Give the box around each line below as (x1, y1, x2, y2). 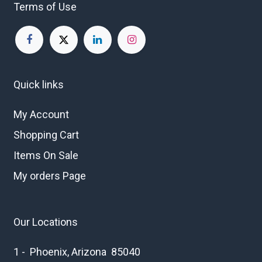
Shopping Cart (13, 129, 79, 142)
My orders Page (13, 170, 86, 182)
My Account (13, 108, 69, 121)
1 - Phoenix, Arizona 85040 (13, 246, 140, 258)
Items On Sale (13, 149, 78, 162)
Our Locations (13, 216, 78, 229)
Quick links (13, 78, 64, 91)
